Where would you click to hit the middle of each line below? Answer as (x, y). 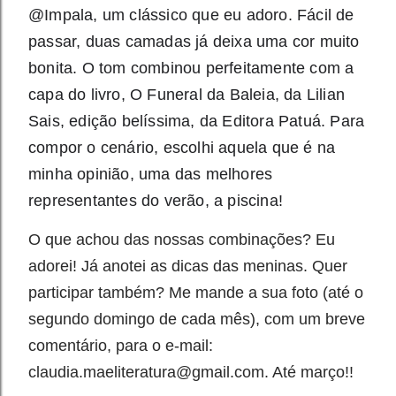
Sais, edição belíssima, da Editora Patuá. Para (197, 121)
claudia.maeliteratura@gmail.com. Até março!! (191, 372)
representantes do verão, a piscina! (156, 201)
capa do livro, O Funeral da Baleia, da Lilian (187, 95)
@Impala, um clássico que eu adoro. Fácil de (191, 15)
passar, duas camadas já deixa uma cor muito (194, 42)
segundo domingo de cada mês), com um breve (197, 319)
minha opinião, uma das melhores (151, 174)
